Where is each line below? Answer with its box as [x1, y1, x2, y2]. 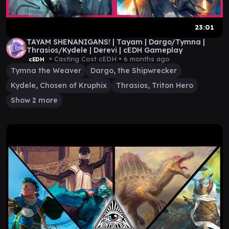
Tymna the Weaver [11, 66, 81, 75]
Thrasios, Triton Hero [116, 81, 193, 90]
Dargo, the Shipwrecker [90, 66, 177, 75]
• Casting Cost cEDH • [47, 55, 124, 63]
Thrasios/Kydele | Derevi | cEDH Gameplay [27, 45, 182, 55]
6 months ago [123, 55, 170, 63]
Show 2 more [11, 96, 58, 105]
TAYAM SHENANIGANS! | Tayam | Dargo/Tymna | [27, 37, 205, 47]
